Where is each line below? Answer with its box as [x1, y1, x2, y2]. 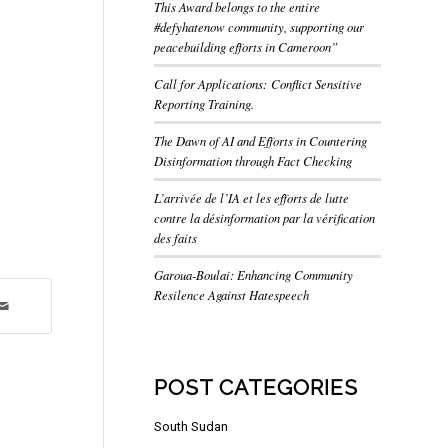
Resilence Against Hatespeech [153, 286, 309, 303]
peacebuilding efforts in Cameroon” [153, 38, 338, 55]
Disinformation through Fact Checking [153, 152, 352, 169]
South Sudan [153, 419, 228, 434]
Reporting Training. [153, 95, 254, 112]
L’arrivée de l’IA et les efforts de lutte [153, 189, 349, 206]
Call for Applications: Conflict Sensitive [153, 75, 362, 92]
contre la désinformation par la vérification [153, 209, 375, 226]
